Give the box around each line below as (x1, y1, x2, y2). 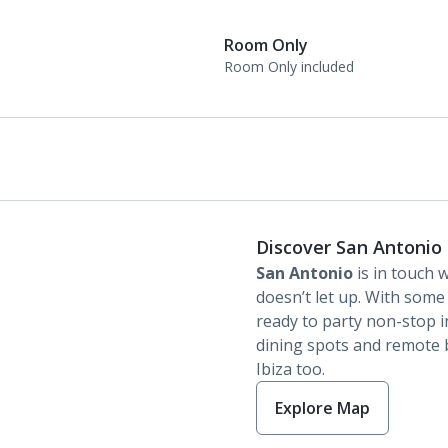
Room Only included (224, 57, 354, 76)
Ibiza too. (256, 358, 325, 380)
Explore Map (275, 397, 370, 419)
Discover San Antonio (256, 235, 442, 259)
